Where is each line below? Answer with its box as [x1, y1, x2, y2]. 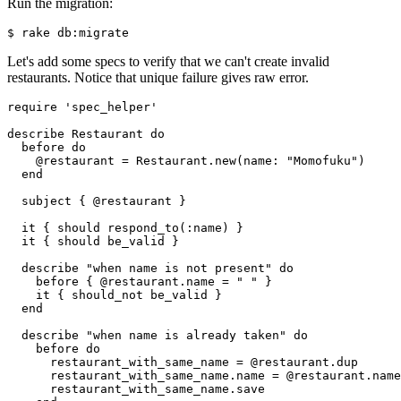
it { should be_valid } [7, 235, 179, 249]
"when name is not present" [86, 261, 272, 276]
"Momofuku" [279, 154, 358, 168]
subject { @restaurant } [7, 194, 186, 209]
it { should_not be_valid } [7, 288, 222, 303]
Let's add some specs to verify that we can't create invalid [7, 54, 329, 70]
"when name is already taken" [86, 328, 286, 343]
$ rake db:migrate [7, 26, 129, 40]
